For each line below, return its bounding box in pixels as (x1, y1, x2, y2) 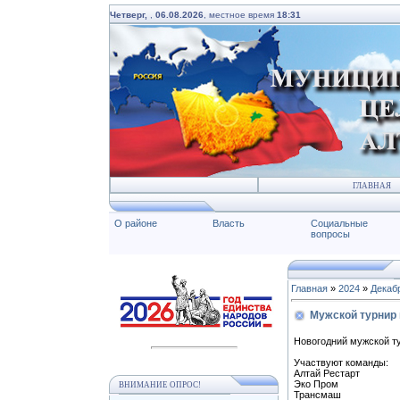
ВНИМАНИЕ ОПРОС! (119, 380, 201, 390)
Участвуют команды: (294, 357, 388, 368)
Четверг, (110, 10, 150, 20)
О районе (114, 218, 157, 229)
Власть (212, 218, 245, 229)
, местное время (204, 10, 277, 20)
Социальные (311, 218, 368, 229)
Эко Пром (294, 379, 338, 389)
